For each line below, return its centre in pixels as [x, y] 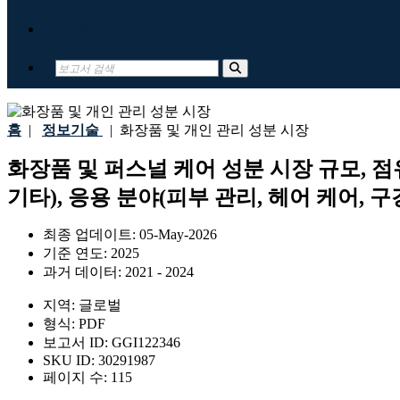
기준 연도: [77, 254]
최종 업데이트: [91, 235]
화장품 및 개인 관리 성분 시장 [211, 130]
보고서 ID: [77, 343]
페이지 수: [77, 378]
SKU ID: [71, 361]
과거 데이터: [84, 272]
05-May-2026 [178, 235]
